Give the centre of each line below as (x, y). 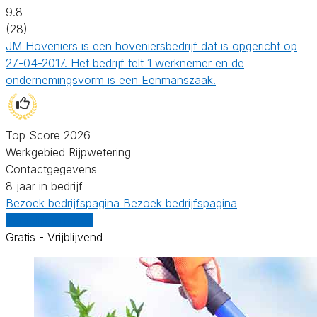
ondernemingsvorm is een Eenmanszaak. (111, 80)
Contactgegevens (51, 169)
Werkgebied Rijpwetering (68, 152)
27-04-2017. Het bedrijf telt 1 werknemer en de (125, 63)
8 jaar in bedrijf (44, 186)
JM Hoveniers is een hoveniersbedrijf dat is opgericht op (151, 46)
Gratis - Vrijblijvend (54, 237)
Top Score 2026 (48, 135)
